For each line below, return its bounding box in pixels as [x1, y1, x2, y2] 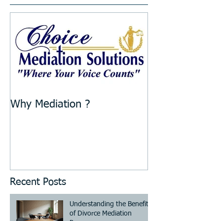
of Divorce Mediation [70, 210, 132, 217]
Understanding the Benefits [70, 200, 151, 208]
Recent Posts [10, 177, 66, 187]
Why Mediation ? [10, 99, 90, 110]
